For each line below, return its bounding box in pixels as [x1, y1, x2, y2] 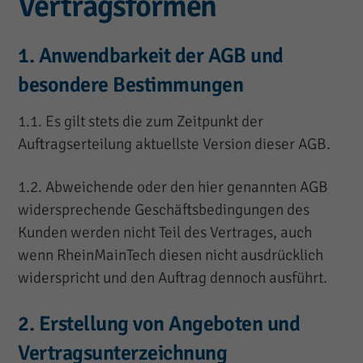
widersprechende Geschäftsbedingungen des [18, 200, 310, 220]
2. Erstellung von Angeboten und [18, 311, 301, 338]
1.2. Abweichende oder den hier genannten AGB [18, 177, 329, 198]
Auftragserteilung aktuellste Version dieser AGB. [18, 135, 331, 155]
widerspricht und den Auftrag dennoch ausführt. [18, 268, 328, 288]
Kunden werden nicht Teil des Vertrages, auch [18, 223, 313, 243]
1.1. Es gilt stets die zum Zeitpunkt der [18, 112, 264, 132]
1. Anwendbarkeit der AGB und [18, 43, 284, 70]
